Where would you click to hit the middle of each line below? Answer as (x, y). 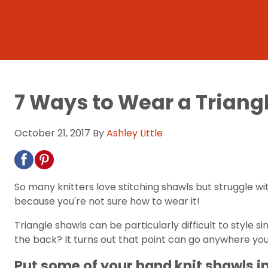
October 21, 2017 (52, 133)
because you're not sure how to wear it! (107, 201)
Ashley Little (135, 133)
